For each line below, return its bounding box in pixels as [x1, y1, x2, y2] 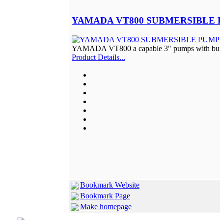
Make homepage [80, 202, 132, 211]
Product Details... [72, 53, 125, 61]
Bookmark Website [80, 180, 139, 189]
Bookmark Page [80, 191, 130, 200]
